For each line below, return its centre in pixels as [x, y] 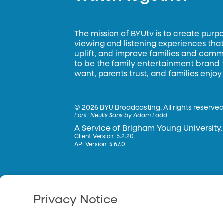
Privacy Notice [76, 199]
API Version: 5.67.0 [100, 145]
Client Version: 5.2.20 [104, 137]
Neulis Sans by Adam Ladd [129, 116]
